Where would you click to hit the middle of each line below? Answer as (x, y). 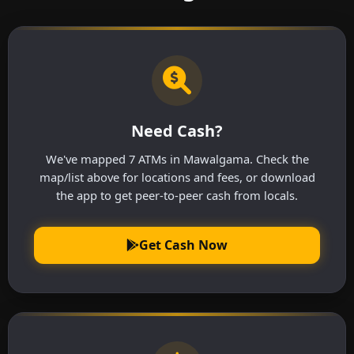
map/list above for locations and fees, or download (177, 177)
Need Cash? (177, 130)
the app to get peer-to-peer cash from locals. (177, 195)
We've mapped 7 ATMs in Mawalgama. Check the (177, 158)
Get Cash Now (183, 245)
